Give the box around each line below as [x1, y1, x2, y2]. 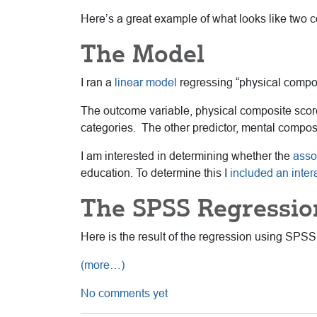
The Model [81, 38, 204, 69]
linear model [115, 76, 177, 88]
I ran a [81, 76, 115, 88]
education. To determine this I [81, 166, 230, 179]
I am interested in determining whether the [81, 149, 293, 162]
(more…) [81, 258, 125, 271]
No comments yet [81, 287, 168, 299]
